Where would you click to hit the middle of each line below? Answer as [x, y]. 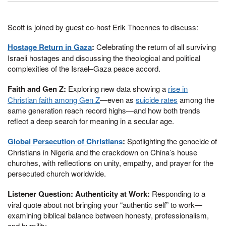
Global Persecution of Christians [65, 141]
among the [196, 100]
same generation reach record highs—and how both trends [104, 110]
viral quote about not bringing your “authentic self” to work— [105, 204]
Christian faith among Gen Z [54, 100]
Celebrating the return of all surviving [155, 47]
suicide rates [157, 100]
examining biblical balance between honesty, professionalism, [108, 215]
